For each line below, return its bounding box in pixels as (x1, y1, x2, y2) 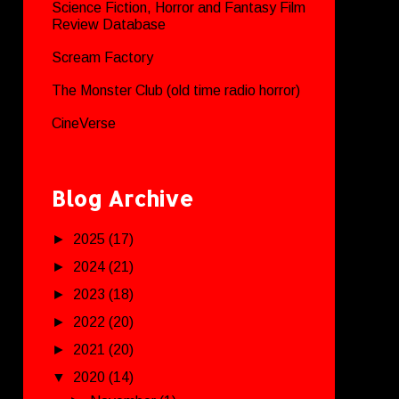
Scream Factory (52, 49, 153, 65)
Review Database (52, 16, 166, 32)
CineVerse (52, 115, 116, 131)
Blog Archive (52, 183, 193, 212)
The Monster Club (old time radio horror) (52, 82, 300, 98)
